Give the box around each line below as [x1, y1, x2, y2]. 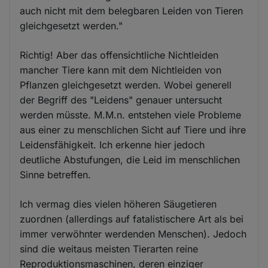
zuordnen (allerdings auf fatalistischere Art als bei [20, 212, 244, 225]
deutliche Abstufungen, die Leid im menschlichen [20, 153, 240, 166]
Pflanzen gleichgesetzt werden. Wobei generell [20, 78, 232, 91]
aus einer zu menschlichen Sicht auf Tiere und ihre [20, 123, 246, 136]
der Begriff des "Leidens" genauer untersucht [20, 93, 223, 106]
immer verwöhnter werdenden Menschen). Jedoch [20, 227, 247, 240]
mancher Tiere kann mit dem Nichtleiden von [20, 63, 222, 76]
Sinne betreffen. [20, 168, 92, 181]
